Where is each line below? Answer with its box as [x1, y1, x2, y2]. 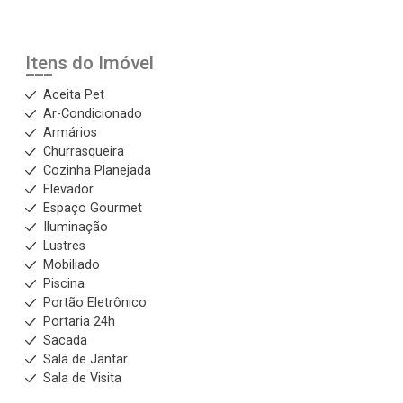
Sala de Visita [43, 371, 121, 387]
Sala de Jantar [43, 352, 128, 368]
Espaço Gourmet [43, 201, 142, 217]
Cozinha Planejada [43, 163, 151, 179]
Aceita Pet [43, 87, 104, 103]
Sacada [43, 333, 87, 349]
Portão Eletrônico [43, 295, 147, 311]
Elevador [43, 182, 94, 198]
